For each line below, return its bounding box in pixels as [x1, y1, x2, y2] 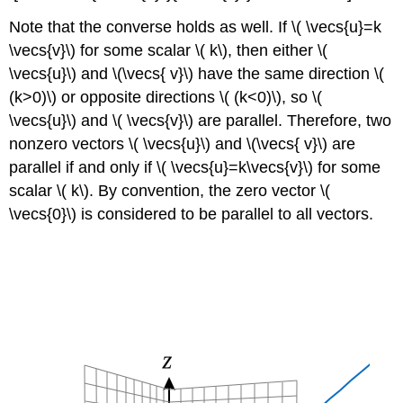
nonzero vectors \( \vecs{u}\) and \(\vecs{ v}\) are [9, 135, 356, 154]
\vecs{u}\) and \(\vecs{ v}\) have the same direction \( [9, 65, 385, 84]
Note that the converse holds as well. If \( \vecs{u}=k [9, 18, 382, 37]
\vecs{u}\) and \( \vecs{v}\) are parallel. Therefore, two [9, 112, 392, 130]
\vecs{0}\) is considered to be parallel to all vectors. [9, 205, 374, 224]
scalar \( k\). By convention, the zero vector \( [9, 182, 331, 201]
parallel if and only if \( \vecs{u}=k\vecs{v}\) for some [9, 158, 381, 177]
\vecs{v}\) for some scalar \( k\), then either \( [9, 41, 328, 60]
